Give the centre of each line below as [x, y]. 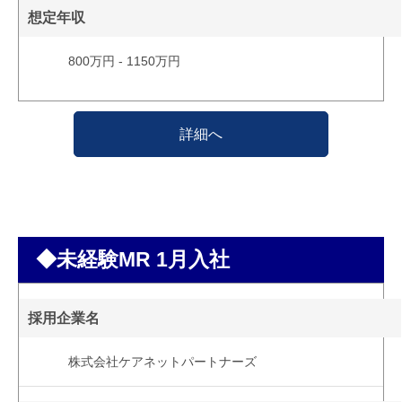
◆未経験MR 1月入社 [132, 260]
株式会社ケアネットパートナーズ [162, 361]
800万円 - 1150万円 [124, 61]
